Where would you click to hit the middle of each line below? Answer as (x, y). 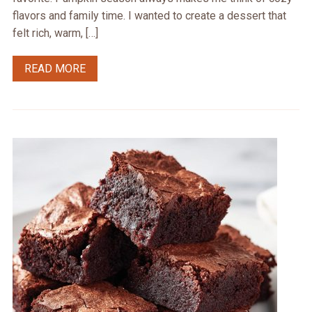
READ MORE (55, 69)
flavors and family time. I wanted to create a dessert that (149, 16)
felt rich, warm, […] (55, 33)
